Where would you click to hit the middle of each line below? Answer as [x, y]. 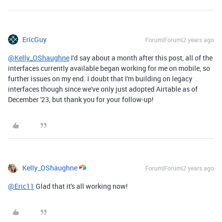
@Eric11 [21, 186]
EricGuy [34, 39]
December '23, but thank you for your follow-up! [81, 99]
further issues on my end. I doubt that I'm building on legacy [100, 78]
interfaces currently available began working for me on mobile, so [109, 68]
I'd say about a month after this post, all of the [141, 57]
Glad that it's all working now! [81, 186]
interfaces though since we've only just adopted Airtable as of [103, 89]
